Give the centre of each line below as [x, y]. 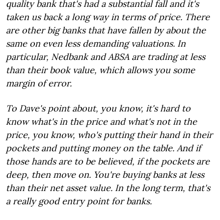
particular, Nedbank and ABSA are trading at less [106, 57]
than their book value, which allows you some [100, 70]
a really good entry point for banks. [79, 201]
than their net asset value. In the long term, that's [108, 188]
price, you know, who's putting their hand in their [109, 135]
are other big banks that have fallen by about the [106, 30]
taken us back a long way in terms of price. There [108, 17]
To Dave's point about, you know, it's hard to [98, 108]
